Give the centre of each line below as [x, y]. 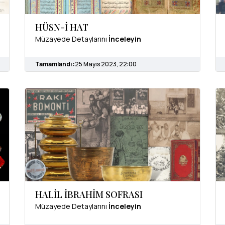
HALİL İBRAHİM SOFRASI [89, 195]
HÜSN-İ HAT [62, 27]
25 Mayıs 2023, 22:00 [106, 64]
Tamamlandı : [55, 64]
